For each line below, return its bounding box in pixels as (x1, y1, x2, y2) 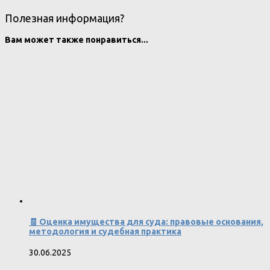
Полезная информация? (5, 12, 124, 24)
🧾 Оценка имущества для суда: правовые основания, (29, 216, 263, 227)
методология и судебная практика (29, 226, 181, 236)
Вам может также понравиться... (5, 35, 148, 45)
